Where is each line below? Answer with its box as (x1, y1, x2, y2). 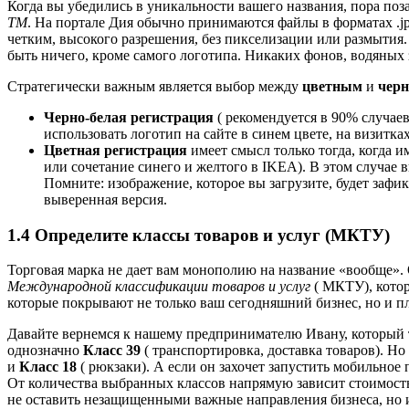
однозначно (7, 342, 83, 359)
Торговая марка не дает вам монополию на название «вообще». (7, 262, 404, 278)
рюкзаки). (85, 359, 150, 375)
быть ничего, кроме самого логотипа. (7, 47, 241, 63)
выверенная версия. (44, 191, 167, 207)
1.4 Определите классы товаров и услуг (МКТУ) (7, 225, 390, 245)
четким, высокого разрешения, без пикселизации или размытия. (7, 30, 407, 47)
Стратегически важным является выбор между (7, 78, 302, 94)
